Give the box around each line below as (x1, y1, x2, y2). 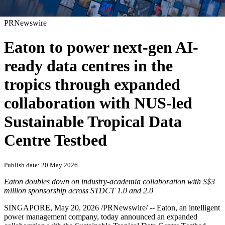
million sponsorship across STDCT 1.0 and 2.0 (4, 186, 153, 195)
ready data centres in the (4, 57, 173, 75)
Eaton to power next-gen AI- (4, 38, 198, 56)
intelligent (189, 203, 220, 212)
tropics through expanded (4, 75, 180, 93)
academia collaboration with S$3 (109, 177, 215, 186)
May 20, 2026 (54, 203, 99, 212)
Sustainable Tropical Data (4, 113, 182, 131)
